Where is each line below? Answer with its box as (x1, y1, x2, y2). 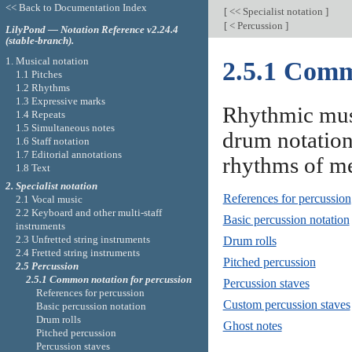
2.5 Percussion (15, 260, 79, 273)
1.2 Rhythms (15, 81, 70, 93)
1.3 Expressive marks (15, 94, 105, 107)
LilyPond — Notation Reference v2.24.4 (5, 23, 178, 35)
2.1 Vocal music (15, 193, 82, 206)
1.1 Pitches (15, 68, 62, 80)
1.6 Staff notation (15, 134, 90, 147)
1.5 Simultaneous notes (15, 121, 115, 134)
